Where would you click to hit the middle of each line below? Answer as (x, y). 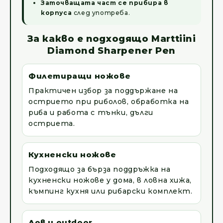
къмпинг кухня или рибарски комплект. (111, 191)
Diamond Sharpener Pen (111, 51)
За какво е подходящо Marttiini (111, 39)
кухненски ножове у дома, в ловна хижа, (110, 180)
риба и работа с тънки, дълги (91, 113)
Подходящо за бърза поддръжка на (100, 169)
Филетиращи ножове (80, 76)
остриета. (52, 124)
